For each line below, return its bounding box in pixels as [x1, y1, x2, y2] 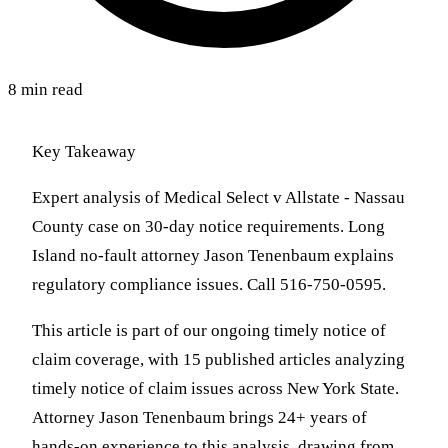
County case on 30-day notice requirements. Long [32, 217, 385, 237]
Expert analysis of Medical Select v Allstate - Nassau [32, 188, 405, 208]
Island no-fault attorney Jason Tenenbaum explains [32, 246, 394, 266]
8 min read [8, 80, 83, 100]
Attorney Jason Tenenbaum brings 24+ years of [32, 408, 367, 428]
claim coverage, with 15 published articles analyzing [32, 350, 405, 370]
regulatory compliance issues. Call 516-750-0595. [32, 275, 386, 295]
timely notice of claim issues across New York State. [32, 379, 399, 399]
